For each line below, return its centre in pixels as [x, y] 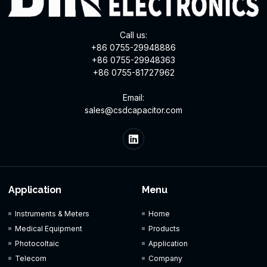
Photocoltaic [37, 243]
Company [166, 258]
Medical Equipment [49, 228]
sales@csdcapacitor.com [133, 110]
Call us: [133, 35]
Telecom [31, 258]
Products [164, 228]
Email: [133, 97]
